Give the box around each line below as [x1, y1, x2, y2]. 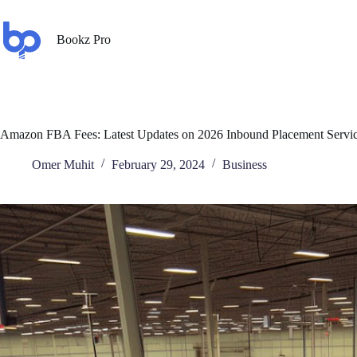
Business [222, 158, 267, 171]
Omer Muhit [32, 158, 94, 171]
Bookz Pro [57, 33, 111, 46]
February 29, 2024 [112, 158, 205, 171]
